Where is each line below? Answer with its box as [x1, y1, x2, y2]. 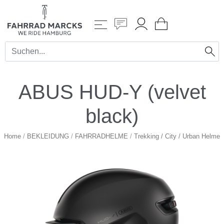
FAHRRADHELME [75, 132, 128, 140]
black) [85, 104, 138, 127]
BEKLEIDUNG [27, 132, 69, 140]
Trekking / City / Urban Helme [134, 132, 220, 140]
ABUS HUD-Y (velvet [18, 80, 206, 103]
